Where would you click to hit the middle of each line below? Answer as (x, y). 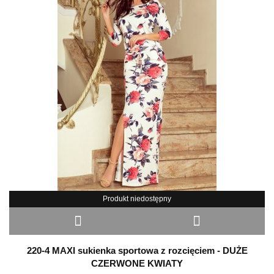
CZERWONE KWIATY (137, 264)
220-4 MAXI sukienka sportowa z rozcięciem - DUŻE (137, 251)
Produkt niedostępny (137, 199)
